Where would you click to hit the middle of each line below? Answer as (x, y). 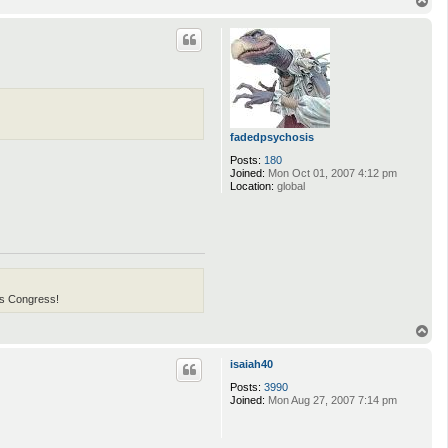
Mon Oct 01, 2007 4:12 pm (331, 172)
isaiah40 (251, 364)
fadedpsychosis (272, 136)
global (289, 185)
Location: (252, 185)
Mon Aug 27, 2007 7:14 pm (331, 400)
